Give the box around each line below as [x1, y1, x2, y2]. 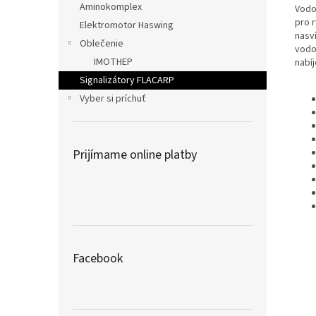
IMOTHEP [94, 55, 133, 69]
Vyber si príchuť [80, 92, 146, 106]
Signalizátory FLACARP [80, 73, 174, 87]
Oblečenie [80, 37, 123, 51]
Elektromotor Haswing [80, 18, 174, 32]
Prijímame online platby [73, 146, 197, 164]
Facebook [73, 250, 123, 267]
